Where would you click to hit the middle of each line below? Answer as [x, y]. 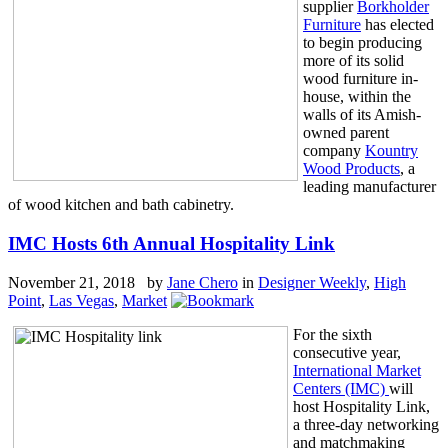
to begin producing [362, 43]
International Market [357, 370]
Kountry [391, 151]
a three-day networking [366, 424]
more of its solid [353, 61]
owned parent [346, 133]
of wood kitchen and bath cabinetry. [121, 205]
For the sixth [332, 334]
